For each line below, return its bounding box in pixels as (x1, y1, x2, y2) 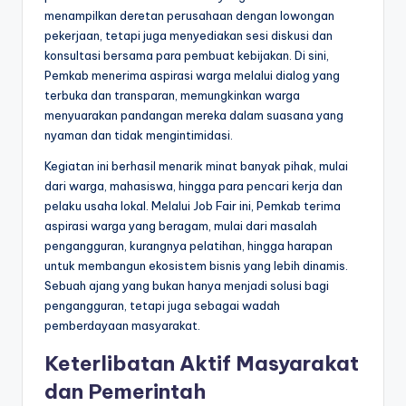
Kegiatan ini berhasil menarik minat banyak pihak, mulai (44, 158, 348, 173)
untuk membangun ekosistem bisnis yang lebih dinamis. (44, 257, 348, 273)
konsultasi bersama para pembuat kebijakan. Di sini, (44, 47, 329, 63)
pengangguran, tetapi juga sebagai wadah (44, 297, 280, 313)
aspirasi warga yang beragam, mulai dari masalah (44, 217, 317, 233)
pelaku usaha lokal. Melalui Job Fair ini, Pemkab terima (44, 198, 341, 213)
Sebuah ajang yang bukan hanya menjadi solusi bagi (44, 277, 329, 293)
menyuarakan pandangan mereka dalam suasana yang (44, 107, 343, 122)
